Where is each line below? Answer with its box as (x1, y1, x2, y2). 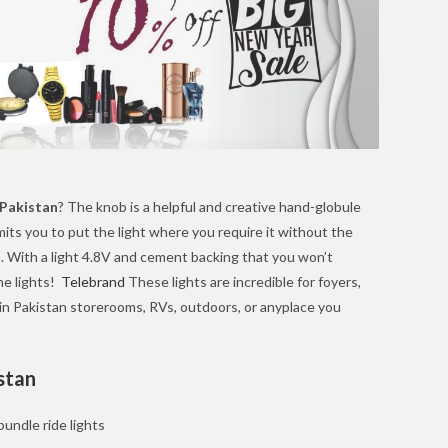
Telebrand (60, 273, 125, 291)
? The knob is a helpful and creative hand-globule (57, 198, 361, 216)
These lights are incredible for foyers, (124, 273, 361, 291)
